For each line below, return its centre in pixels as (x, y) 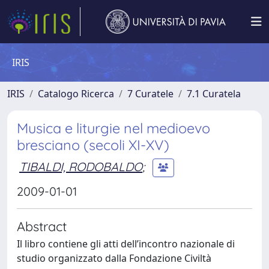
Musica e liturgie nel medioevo (113, 128)
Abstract (42, 226)
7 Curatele (150, 94)
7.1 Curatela (214, 94)
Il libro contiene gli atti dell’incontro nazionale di (126, 244)
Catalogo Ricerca (76, 94)
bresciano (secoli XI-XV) (93, 145)
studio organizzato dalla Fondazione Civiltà (114, 258)
